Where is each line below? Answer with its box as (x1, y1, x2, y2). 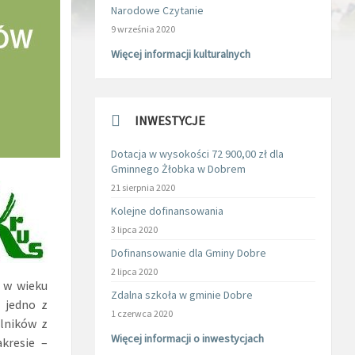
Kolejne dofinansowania (110, 204, 223, 218)
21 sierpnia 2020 (110, 181, 175, 193)
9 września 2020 (110, 23, 175, 35)
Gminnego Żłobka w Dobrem (110, 162, 246, 176)
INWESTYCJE (134, 113, 205, 128)
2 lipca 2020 (110, 265, 158, 277)
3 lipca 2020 (110, 223, 158, 235)
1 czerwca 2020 (110, 307, 173, 319)
